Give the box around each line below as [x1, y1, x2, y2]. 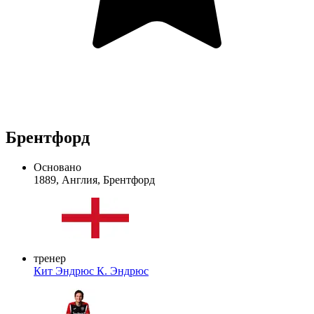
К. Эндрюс [97, 264, 149, 277]
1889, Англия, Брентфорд [34, 173, 155, 186]
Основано [34, 161, 81, 173]
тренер [34, 252, 66, 264]
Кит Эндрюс [34, 264, 97, 277]
